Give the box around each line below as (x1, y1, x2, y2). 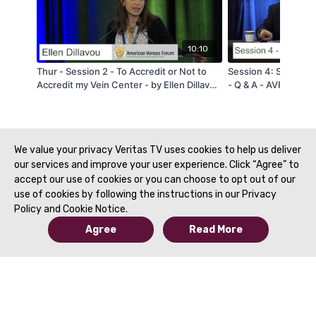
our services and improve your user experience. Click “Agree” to (14, 159, 299, 171)
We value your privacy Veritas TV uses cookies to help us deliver (14, 144, 301, 156)
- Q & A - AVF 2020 (228, 78, 309, 90)
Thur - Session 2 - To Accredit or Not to (36, 65, 207, 77)
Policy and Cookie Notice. (14, 203, 128, 215)
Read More (188, 224, 243, 236)
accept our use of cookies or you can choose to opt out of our (14, 174, 296, 186)
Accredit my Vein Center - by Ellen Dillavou (36, 78, 221, 90)
